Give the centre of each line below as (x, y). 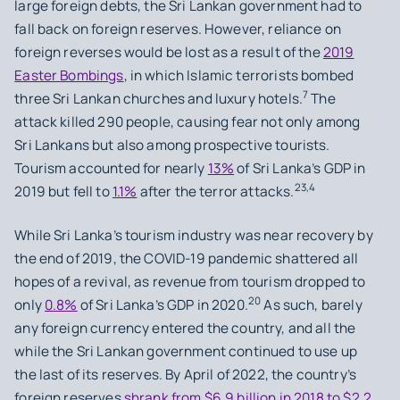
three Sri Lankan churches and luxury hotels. (159, 99)
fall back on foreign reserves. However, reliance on (178, 29)
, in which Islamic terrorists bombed (239, 76)
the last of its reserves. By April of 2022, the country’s (186, 375)
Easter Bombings (69, 76)
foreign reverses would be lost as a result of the (169, 53)
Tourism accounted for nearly (111, 169)
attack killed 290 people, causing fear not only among (187, 122)
